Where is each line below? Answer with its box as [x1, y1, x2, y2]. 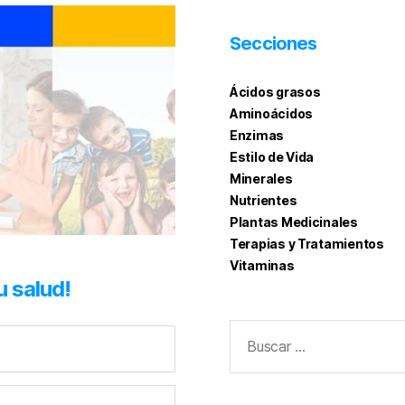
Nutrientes [230, 193, 297, 209]
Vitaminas [230, 258, 295, 274]
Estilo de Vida [230, 149, 315, 165]
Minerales [230, 171, 293, 187]
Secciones [230, 33, 317, 55]
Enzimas [230, 127, 285, 144]
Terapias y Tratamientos [230, 236, 384, 252]
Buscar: [221, 319, 265, 335]
